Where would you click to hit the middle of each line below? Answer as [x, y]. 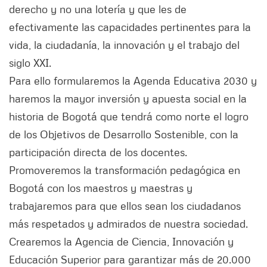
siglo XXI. [30, 62]
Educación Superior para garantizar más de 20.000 [130, 259]
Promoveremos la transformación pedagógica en [125, 170]
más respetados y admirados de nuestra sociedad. [128, 223]
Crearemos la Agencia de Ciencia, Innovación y [121, 241]
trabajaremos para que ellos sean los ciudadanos [125, 205]
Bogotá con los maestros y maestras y [101, 187]
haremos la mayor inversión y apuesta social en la [128, 98]
